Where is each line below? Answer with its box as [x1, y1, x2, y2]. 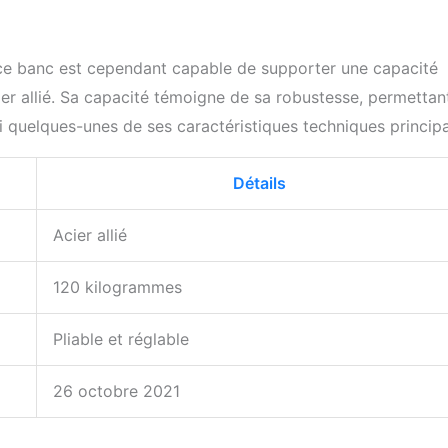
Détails [233, 173, 286, 194]
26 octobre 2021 [53, 381, 180, 402]
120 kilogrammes [53, 277, 182, 298]
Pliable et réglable [53, 329, 189, 350]
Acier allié [53, 225, 127, 246]
